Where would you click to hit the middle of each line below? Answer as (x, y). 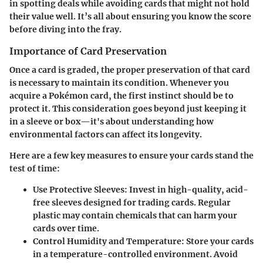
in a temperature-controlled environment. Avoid (135, 254)
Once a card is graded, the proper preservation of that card (130, 70)
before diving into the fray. (65, 29)
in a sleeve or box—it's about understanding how (112, 122)
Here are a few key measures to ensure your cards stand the (131, 156)
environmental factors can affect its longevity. (106, 134)
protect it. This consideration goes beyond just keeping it (128, 109)
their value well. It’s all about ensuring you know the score (130, 16)
